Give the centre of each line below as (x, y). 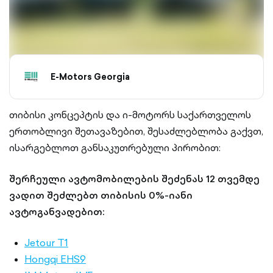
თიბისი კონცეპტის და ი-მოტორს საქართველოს (130, 115)
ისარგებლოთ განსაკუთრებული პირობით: (115, 147)
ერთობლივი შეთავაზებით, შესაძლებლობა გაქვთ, (136, 131)
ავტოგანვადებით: (57, 211)
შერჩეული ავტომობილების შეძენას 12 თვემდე (134, 179)
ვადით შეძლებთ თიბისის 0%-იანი (101, 195)
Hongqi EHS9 (55, 259)
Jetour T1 (46, 243)
